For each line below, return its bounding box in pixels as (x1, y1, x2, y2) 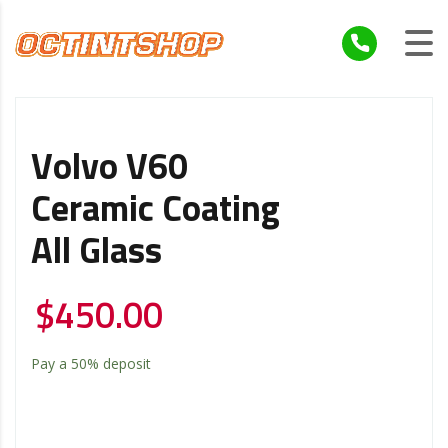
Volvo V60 (31, 150, 188, 187)
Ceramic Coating (31, 192, 280, 229)
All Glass (31, 234, 162, 271)
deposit (99, 353, 151, 373)
